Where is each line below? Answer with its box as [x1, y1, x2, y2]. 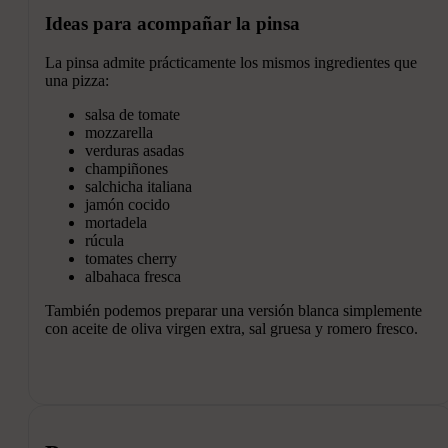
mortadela [85, 213, 147, 231]
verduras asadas [85, 141, 184, 159]
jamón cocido [85, 195, 170, 213]
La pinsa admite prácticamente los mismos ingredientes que [45, 53, 417, 71]
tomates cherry [85, 249, 177, 267]
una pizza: [45, 71, 109, 89]
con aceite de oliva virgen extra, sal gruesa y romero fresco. [45, 319, 418, 337]
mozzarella [85, 123, 153, 141]
